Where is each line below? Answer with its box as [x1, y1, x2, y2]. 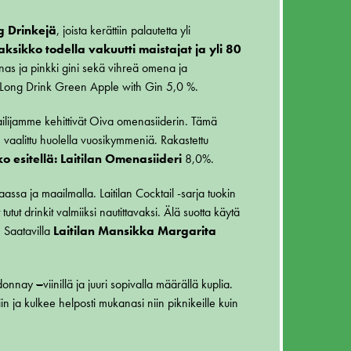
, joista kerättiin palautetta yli [56, 22, 190, 39]
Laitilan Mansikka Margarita [50, 223, 216, 240]
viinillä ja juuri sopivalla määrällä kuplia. [43, 276, 233, 293]
